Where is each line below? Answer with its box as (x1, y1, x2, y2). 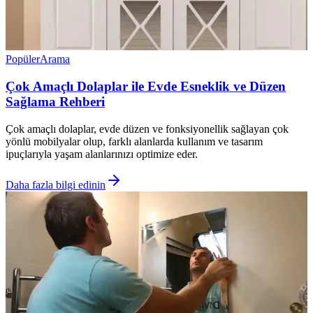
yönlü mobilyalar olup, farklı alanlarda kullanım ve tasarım (6, 135, 263, 147)
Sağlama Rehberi (6, 94, 105, 110)
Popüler (6, 53, 40, 66)
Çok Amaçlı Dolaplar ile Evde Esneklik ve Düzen (6, 79, 286, 94)
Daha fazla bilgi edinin (6, 178, 105, 191)
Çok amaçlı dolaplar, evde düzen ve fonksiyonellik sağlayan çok (6, 122, 289, 135)
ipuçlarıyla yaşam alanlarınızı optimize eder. (6, 147, 198, 160)
